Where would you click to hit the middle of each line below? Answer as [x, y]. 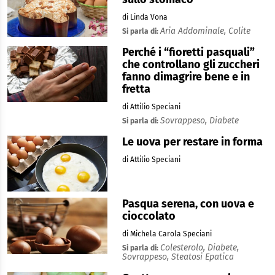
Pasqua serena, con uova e [188, 204]
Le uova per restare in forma [192, 141]
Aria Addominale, [194, 31]
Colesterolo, [184, 248]
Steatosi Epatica [202, 257]
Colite [239, 31]
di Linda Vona [145, 17]
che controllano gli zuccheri [191, 64]
